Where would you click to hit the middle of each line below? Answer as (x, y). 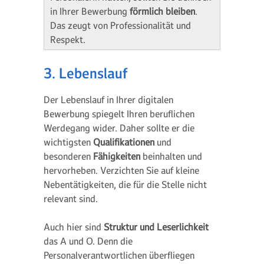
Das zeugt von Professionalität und (121, 25)
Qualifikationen (125, 142)
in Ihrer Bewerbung (90, 11)
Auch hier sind (74, 227)
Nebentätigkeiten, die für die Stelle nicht (125, 184)
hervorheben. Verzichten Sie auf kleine (121, 170)
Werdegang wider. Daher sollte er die (119, 128)
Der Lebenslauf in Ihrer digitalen (108, 100)
